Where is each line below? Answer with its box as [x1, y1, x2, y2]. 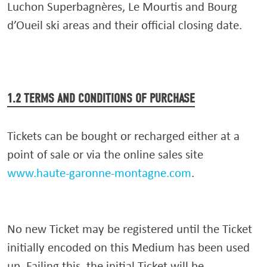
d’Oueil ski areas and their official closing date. [7, 17, 242, 33]
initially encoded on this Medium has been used [7, 239, 250, 255]
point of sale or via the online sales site [7, 146, 203, 162]
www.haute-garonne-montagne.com [7, 164, 191, 181]
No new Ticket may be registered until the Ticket [7, 221, 252, 237]
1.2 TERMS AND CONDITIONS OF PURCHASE [7, 91, 195, 106]
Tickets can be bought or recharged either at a [7, 128, 240, 144]
